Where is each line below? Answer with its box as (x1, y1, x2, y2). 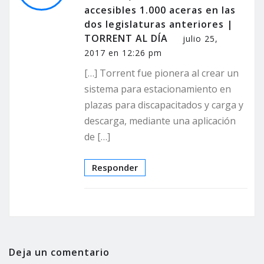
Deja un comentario (9, 246, 110, 259)
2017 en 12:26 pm (84, 47, 162, 59)
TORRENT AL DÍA (84, 32, 168, 45)
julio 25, (183, 33, 218, 45)
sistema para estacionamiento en (84, 82, 231, 96)
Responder (92, 161, 138, 174)
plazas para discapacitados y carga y (84, 98, 243, 112)
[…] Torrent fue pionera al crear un (84, 67, 239, 80)
